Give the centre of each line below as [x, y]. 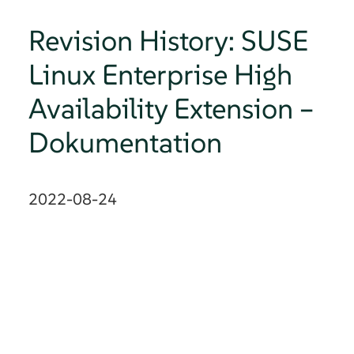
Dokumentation [125, 143]
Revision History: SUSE [168, 41]
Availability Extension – [171, 109]
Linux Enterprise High [160, 75]
